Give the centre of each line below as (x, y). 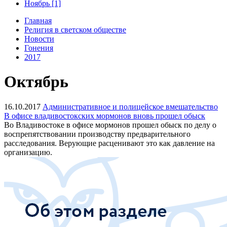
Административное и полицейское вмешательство (130, 106)
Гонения (39, 48)
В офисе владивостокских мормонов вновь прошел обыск (105, 116)
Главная (38, 20)
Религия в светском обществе (75, 29)
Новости (39, 39)
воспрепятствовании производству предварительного (97, 134)
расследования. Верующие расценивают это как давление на (109, 143)
